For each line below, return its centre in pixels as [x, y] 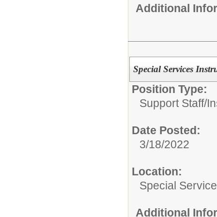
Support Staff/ [173, 103]
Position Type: [170, 89]
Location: [157, 171]
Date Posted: [166, 130]
